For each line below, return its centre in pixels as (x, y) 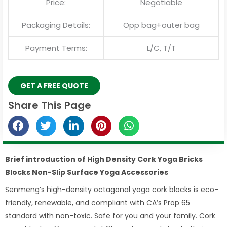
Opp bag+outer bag (161, 25)
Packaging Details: (56, 25)
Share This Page (50, 106)
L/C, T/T (161, 48)
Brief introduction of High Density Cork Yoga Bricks (104, 159)
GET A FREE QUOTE (54, 86)
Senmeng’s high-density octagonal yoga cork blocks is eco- (112, 189)
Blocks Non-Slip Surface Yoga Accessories (87, 172)
